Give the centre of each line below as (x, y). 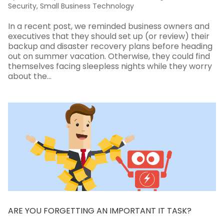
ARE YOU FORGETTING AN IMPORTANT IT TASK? (99, 210)
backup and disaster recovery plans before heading (110, 46)
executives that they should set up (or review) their (108, 36)
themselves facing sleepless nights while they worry (110, 66)
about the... (29, 76)
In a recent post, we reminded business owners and (108, 26)
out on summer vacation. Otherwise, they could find (109, 56)
